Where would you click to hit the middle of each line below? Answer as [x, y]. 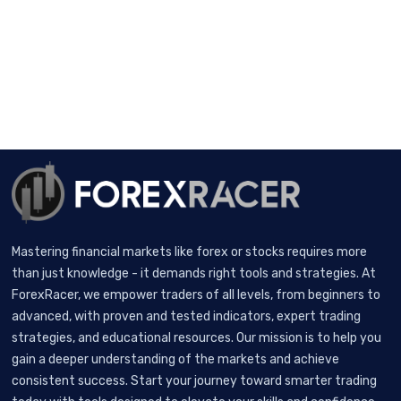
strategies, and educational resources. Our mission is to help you [197, 337]
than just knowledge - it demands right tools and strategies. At [194, 273]
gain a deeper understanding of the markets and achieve [176, 359]
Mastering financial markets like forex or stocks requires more [190, 252]
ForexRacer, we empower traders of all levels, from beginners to [196, 294]
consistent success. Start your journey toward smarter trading [195, 380]
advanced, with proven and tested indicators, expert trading [187, 316]
